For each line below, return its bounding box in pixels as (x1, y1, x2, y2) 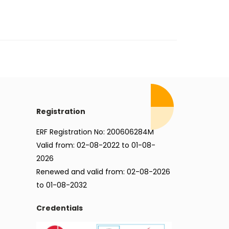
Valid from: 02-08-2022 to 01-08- (36, 140, 155, 151)
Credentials (36, 202, 83, 213)
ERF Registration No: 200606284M (36, 127, 154, 138)
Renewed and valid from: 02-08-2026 (36, 167, 170, 177)
